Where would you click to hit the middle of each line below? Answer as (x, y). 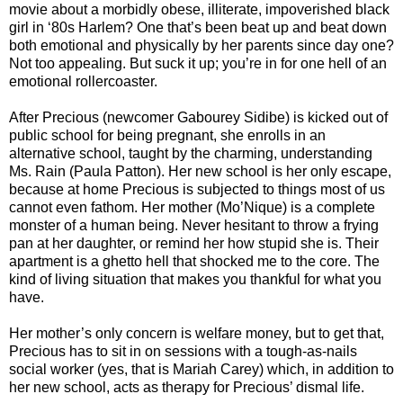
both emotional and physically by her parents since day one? (201, 45)
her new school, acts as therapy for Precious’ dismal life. (187, 387)
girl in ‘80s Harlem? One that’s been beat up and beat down (198, 27)
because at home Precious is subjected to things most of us (197, 189)
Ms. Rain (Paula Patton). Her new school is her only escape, (200, 171)
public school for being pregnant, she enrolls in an (167, 135)
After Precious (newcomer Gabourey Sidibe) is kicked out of (198, 117)
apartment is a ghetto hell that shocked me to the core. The (194, 261)
